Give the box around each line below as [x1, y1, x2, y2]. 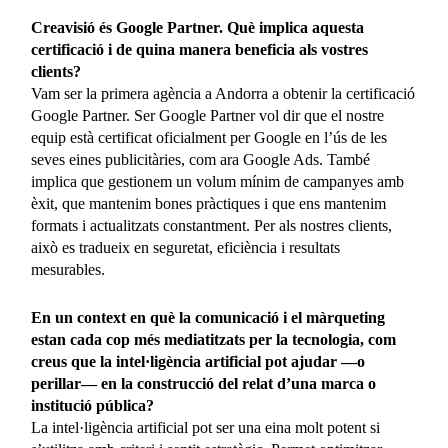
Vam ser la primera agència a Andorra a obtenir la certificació [31, 85, 416, 103]
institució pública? [31, 397, 155, 415]
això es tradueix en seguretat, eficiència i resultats [31, 239, 341, 257]
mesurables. [31, 261, 106, 279]
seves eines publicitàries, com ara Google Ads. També [31, 151, 371, 169]
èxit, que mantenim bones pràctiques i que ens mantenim [31, 195, 387, 213]
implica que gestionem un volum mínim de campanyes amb [31, 173, 405, 191]
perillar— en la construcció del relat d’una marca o [31, 375, 377, 393]
